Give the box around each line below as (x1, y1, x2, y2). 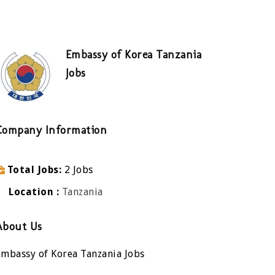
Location (6, 186, 56, 198)
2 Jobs (64, 164, 93, 176)
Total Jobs (7, 164, 59, 176)
